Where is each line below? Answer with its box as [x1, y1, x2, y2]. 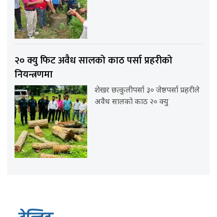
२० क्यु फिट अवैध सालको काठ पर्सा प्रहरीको [15, 52, 172, 69]
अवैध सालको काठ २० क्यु [94, 97, 169, 108]
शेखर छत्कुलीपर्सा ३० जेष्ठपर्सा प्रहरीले [94, 85, 200, 96]
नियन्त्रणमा [15, 66, 53, 83]
